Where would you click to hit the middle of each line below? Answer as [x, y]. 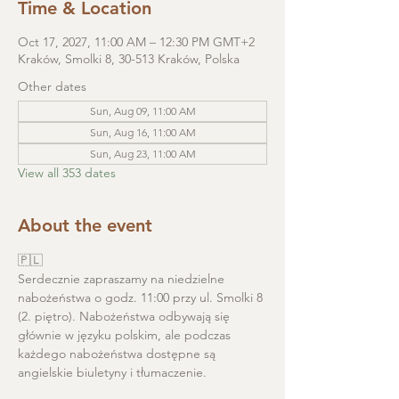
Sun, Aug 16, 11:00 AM [142, 132]
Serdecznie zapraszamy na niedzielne [123, 279]
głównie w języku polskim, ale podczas [126, 335]
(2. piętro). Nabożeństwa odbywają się [126, 316]
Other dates [52, 86]
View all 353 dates [67, 173]
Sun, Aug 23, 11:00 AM [142, 154]
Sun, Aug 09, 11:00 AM [142, 111]
